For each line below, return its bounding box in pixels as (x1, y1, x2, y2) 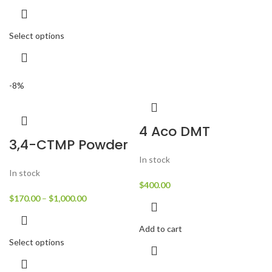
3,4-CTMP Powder (9, 135, 128, 154)
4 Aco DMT (139, 122, 210, 141)
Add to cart (139, 223, 182, 234)
